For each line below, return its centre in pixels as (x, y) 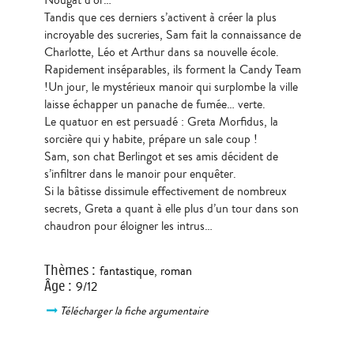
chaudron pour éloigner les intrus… (128, 226)
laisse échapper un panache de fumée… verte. (154, 104)
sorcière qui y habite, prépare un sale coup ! (151, 139)
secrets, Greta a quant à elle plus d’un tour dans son (171, 208)
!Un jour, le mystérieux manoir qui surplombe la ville (171, 87)
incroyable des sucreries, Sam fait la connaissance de (172, 34)
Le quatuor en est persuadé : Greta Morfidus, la (161, 121)
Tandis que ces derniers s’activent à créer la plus (160, 17)
